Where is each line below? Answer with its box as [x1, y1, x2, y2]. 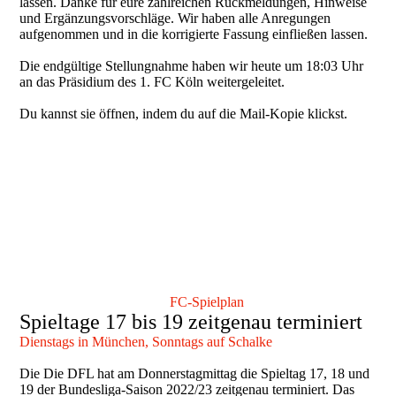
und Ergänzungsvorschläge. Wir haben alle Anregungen [19, 11, 331, 27]
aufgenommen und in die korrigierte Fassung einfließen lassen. [19, 27, 369, 42]
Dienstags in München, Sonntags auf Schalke [19, 333, 273, 349]
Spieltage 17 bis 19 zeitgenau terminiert [19, 309, 363, 333]
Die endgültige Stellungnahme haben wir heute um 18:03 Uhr [19, 58, 364, 74]
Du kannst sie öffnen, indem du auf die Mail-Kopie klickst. [19, 106, 348, 122]
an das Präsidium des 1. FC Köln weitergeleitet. [19, 74, 286, 90]
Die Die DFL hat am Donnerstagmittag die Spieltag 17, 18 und [19, 365, 370, 381]
